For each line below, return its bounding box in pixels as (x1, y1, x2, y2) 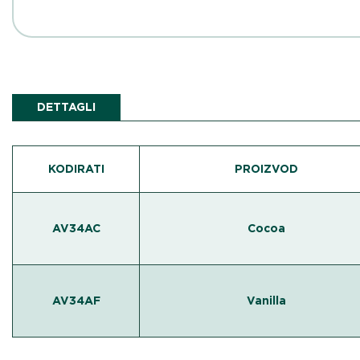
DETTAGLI (37, 100, 96, 113)
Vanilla (247, 294, 287, 307)
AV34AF (51, 294, 100, 307)
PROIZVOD (235, 162, 299, 175)
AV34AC (51, 222, 100, 235)
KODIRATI (47, 162, 104, 175)
